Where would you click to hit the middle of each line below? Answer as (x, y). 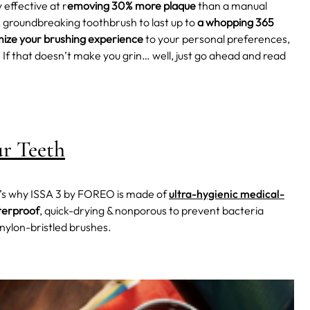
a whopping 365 (236, 22)
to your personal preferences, (217, 39)
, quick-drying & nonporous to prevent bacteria (152, 211)
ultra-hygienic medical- (227, 194)
